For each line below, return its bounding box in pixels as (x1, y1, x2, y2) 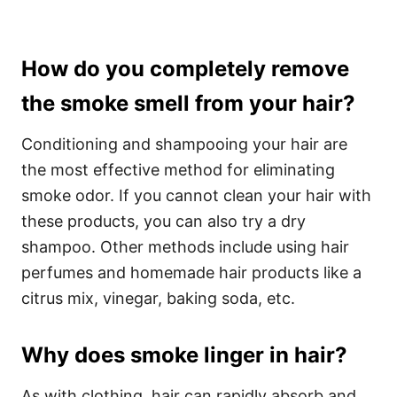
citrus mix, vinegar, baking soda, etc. (21, 289, 295, 307)
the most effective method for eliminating (21, 160, 335, 179)
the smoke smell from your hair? (21, 90, 354, 116)
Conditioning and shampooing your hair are (21, 135, 347, 153)
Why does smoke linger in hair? (21, 342, 346, 368)
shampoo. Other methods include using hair (21, 237, 349, 256)
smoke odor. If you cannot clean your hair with (21, 186, 371, 205)
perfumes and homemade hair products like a (21, 263, 362, 282)
